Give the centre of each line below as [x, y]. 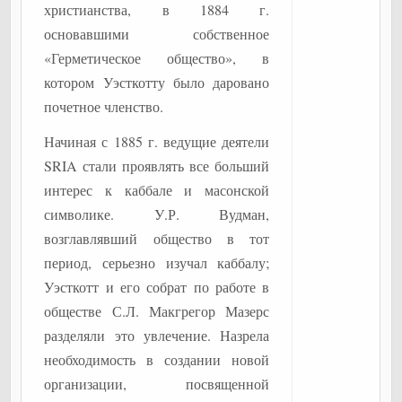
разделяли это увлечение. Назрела [157, 335]
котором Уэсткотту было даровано [157, 82]
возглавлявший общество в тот [157, 238]
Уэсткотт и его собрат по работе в [157, 287]
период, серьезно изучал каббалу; [157, 262]
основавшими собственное [157, 34]
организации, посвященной [157, 384]
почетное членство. [104, 106]
